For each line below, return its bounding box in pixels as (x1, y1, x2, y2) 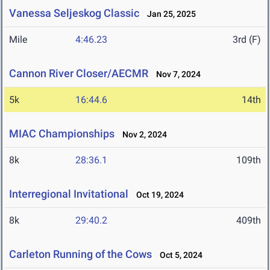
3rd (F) (233, 34, 261, 46)
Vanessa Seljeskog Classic (9, 7, 139, 20)
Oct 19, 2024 (131, 190, 184, 200)
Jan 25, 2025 (142, 9, 196, 19)
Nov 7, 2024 (151, 69, 201, 80)
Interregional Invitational (9, 187, 128, 201)
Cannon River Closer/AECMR (9, 67, 148, 80)
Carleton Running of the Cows (9, 248, 152, 261)
